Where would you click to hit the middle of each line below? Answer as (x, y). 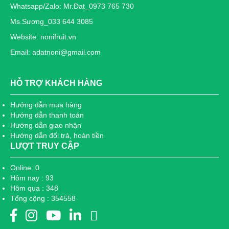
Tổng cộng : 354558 (43, 198)
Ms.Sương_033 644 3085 (52, 21)
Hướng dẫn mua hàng (46, 105)
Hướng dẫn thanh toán (47, 115)
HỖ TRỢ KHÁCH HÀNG (56, 83)
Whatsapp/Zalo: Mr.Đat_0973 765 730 (72, 6)
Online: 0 (25, 168)
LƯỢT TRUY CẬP (45, 146)
